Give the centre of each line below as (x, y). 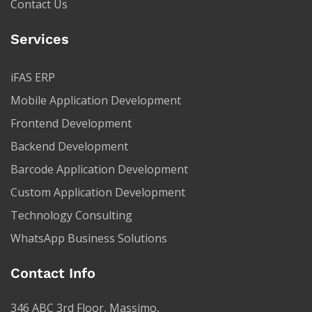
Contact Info (53, 273)
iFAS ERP (33, 77)
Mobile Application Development (96, 100)
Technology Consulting (71, 215)
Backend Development (69, 146)
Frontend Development (71, 123)
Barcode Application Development (99, 169)
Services (40, 39)
